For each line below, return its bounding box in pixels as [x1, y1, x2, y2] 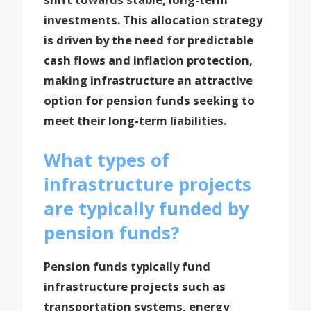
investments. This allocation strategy [44, 12, 263, 28]
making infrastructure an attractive [44, 72, 253, 89]
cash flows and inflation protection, [44, 52, 253, 69]
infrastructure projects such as [44, 278, 226, 294]
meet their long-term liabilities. [44, 112, 227, 129]
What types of [44, 148, 170, 172]
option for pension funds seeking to [44, 92, 255, 109]
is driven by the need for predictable [44, 32, 254, 49]
